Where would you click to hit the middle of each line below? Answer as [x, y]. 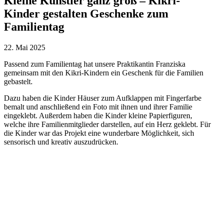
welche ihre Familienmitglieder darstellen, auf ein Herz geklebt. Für [107, 124]
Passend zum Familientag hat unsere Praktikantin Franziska [95, 64]
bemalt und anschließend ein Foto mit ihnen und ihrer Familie [98, 107]
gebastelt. [18, 81]
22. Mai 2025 [25, 47]
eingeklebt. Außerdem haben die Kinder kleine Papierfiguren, [98, 115]
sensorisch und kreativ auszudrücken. [61, 142]
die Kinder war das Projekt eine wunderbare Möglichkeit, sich [99, 133]
